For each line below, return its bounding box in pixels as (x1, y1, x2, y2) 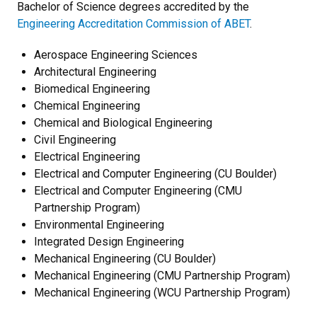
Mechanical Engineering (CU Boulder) (34, 252, 216, 265)
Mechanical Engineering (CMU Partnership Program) (34, 269, 290, 282)
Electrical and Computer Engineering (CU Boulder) (34, 167, 277, 180)
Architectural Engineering (34, 65, 156, 79)
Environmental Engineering (34, 218, 164, 231)
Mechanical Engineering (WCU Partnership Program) (34, 286, 290, 299)
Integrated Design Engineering (34, 235, 184, 248)
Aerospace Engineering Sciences (34, 48, 197, 62)
